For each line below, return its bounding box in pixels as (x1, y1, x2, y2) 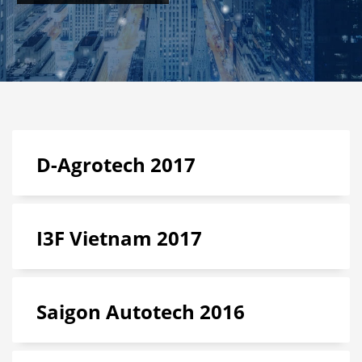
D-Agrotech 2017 (36, 151, 196, 178)
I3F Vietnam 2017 (36, 225, 202, 251)
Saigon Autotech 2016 (36, 298, 245, 325)
